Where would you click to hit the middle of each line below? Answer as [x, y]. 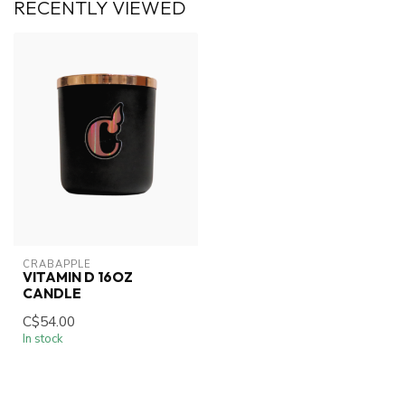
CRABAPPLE [57, 264]
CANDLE [52, 293]
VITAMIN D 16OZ [78, 277]
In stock [43, 339]
